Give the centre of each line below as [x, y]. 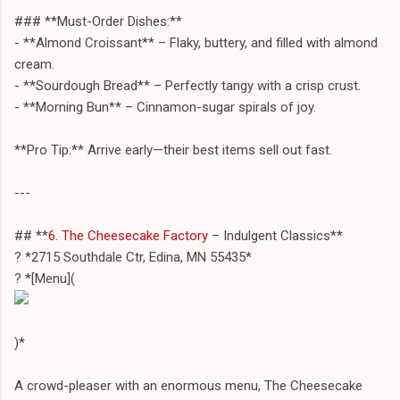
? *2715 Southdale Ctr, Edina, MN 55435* [133, 257]
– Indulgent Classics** [275, 235]
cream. [34, 64]
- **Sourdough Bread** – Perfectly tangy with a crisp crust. [187, 85]
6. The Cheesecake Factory [128, 235]
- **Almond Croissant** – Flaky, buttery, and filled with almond [196, 42]
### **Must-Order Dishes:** [98, 21]
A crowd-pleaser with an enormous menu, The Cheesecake [188, 385]
